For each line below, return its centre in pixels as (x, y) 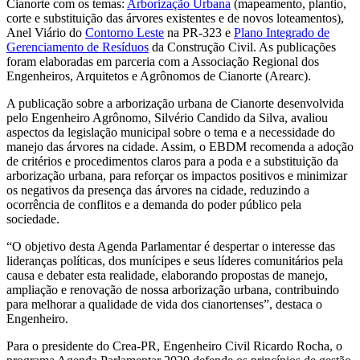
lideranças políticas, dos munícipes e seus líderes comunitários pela (175, 260)
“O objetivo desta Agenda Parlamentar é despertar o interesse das (171, 246)
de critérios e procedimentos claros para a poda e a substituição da (172, 161)
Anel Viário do (46, 32)
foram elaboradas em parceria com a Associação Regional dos (163, 61)
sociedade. (33, 219)
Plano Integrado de (282, 32)
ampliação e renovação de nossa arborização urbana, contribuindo (173, 289)
